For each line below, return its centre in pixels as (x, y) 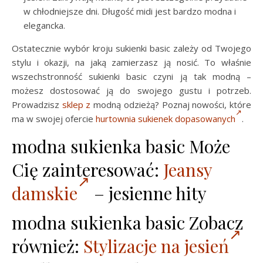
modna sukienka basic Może (121, 146)
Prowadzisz (37, 104)
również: (48, 246)
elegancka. (44, 25)
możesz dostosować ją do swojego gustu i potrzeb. (131, 90)
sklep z (76, 104)
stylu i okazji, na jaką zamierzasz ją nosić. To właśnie (131, 62)
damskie (45, 193)
